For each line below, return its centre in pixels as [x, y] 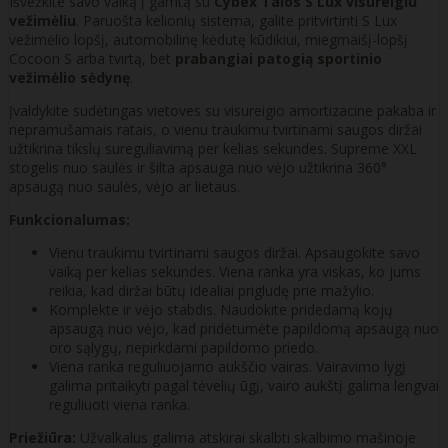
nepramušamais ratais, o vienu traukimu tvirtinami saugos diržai [215, 130]
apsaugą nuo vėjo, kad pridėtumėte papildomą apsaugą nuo [244, 329]
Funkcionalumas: [69, 220]
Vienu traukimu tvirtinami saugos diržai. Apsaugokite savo [234, 253]
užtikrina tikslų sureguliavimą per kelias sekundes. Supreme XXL [213, 149]
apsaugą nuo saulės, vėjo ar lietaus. [124, 187]
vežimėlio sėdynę [69, 78]
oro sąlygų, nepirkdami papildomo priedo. [183, 348]
